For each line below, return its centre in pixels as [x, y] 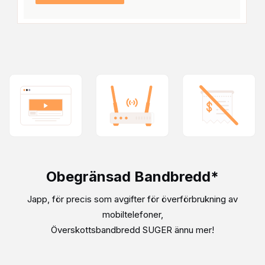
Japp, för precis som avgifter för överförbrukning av [132, 199]
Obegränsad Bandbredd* [132, 177]
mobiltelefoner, [132, 215]
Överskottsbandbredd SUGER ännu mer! [132, 230]
